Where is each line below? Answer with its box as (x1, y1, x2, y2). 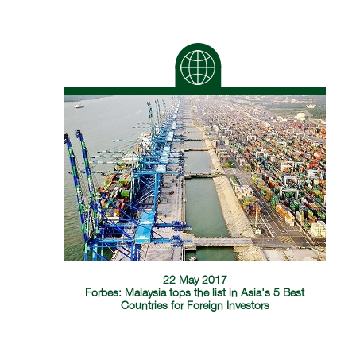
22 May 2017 (162, 275, 227, 286)
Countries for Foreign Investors (120, 300, 269, 311)
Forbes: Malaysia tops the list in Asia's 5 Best (85, 288, 305, 299)
